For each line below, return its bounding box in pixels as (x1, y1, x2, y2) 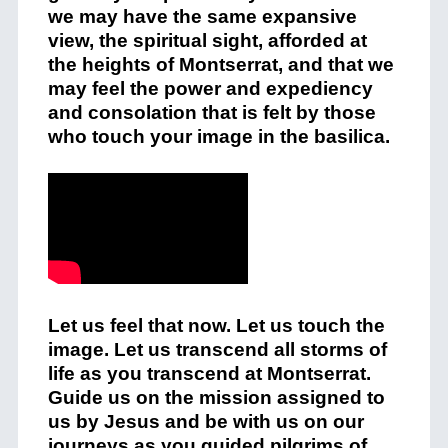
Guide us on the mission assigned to (47, 387, 385, 409)
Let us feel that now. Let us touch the (47, 315, 385, 337)
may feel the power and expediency (47, 78, 373, 100)
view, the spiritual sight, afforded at (47, 30, 367, 52)
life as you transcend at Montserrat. (47, 363, 371, 385)
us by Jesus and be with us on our (47, 411, 364, 433)
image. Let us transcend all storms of (47, 339, 387, 361)
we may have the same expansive (47, 6, 357, 28)
